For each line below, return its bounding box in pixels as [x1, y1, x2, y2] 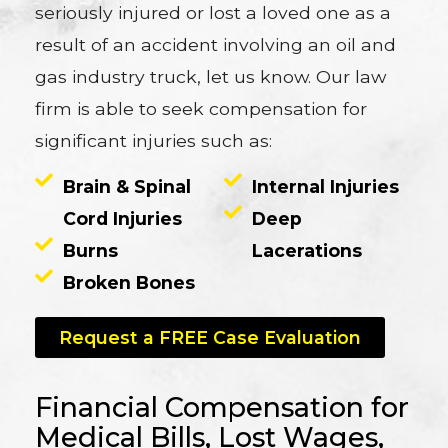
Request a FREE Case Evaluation [59, 326, 362, 348]
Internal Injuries [251, 176, 399, 198]
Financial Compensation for [35, 391, 410, 425]
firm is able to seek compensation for [35, 98, 368, 119]
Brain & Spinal [62, 176, 191, 198]
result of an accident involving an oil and [35, 34, 397, 55]
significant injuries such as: [35, 130, 273, 151]
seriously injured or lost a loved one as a [35, 2, 392, 23]
